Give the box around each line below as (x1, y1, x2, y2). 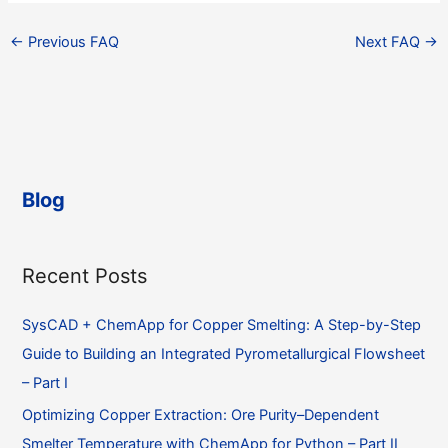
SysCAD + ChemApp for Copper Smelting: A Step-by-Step (22, 315, 422, 334)
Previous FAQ (23, 33, 119, 52)
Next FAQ (355, 33, 425, 52)
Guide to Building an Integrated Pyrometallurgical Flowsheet (22, 344, 426, 363)
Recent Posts (22, 263, 148, 288)
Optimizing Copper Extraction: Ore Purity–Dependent (22, 406, 380, 425)
